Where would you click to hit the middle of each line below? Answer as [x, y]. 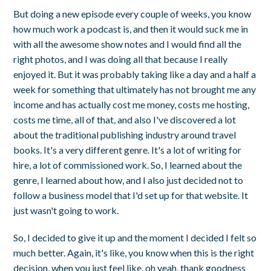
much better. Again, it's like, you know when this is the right [134, 252]
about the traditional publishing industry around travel [125, 134]
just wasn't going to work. [66, 210]
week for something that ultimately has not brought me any [135, 89]
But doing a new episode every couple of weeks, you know [132, 13]
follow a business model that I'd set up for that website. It [131, 195]
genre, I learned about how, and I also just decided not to [129, 180]
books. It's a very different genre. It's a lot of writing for [128, 149]
